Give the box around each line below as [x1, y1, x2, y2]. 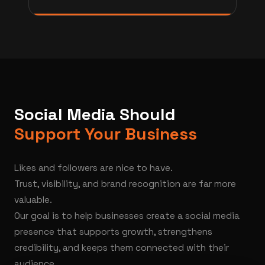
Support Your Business [14, 123, 197, 144]
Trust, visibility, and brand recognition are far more [14, 178, 236, 190]
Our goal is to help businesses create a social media [14, 210, 240, 222]
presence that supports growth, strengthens [14, 226, 212, 238]
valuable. [14, 194, 52, 206]
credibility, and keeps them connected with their [14, 242, 229, 254]
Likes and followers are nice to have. [14, 162, 173, 174]
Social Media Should [14, 104, 175, 125]
